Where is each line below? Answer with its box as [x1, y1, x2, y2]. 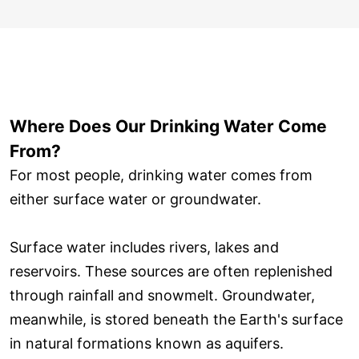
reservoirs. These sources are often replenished [10, 262, 333, 280]
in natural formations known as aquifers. [10, 334, 284, 352]
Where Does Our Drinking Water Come [10, 115, 327, 136]
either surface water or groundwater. [10, 190, 261, 208]
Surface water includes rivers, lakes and [10, 238, 279, 256]
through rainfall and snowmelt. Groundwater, [10, 286, 315, 304]
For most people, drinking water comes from [10, 166, 313, 184]
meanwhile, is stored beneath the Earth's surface [10, 310, 343, 328]
